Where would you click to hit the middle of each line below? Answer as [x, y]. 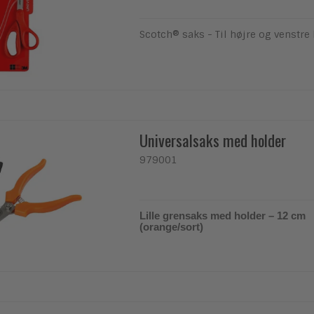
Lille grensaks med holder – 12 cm [223, 216]
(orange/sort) [172, 227]
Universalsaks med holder [213, 140]
